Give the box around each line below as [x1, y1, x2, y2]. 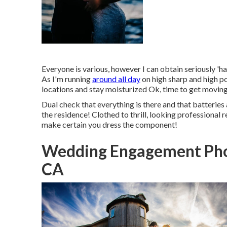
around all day [92, 74, 140, 84]
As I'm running [42, 74, 92, 84]
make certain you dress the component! [42, 120, 177, 129]
